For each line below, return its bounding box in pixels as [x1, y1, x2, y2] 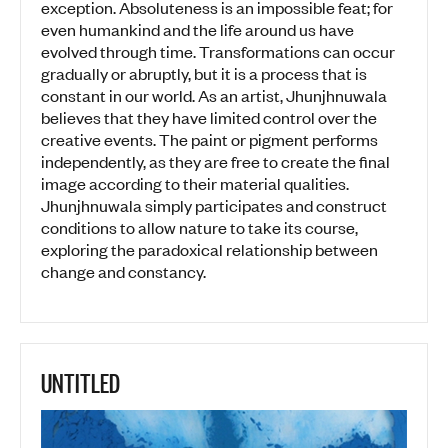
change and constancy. [41, 260, 206, 283]
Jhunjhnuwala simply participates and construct [41, 194, 387, 217]
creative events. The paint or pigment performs [41, 128, 378, 151]
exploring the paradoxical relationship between [41, 238, 378, 261]
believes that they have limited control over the [41, 106, 377, 129]
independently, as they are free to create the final [41, 150, 390, 173]
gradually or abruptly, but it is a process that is [41, 62, 367, 85]
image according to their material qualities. [41, 172, 349, 195]
